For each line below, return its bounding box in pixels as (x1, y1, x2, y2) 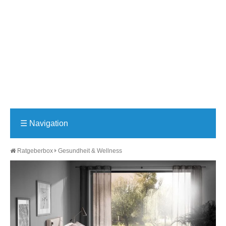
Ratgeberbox (16, 147, 53, 154)
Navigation (27, 119, 68, 128)
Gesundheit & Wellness (58, 147, 122, 154)
